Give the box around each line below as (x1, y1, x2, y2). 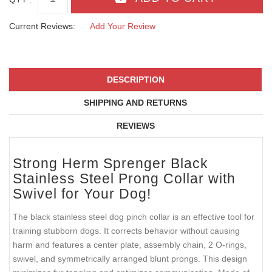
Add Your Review (90, 21, 155, 31)
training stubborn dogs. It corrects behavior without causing (13, 225, 240, 236)
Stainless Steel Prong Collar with (13, 171, 236, 187)
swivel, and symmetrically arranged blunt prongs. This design (13, 253, 247, 263)
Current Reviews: (9, 21, 75, 31)
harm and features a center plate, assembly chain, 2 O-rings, (13, 239, 246, 250)
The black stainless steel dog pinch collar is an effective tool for (13, 211, 254, 222)
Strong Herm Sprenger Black (13, 155, 208, 172)
